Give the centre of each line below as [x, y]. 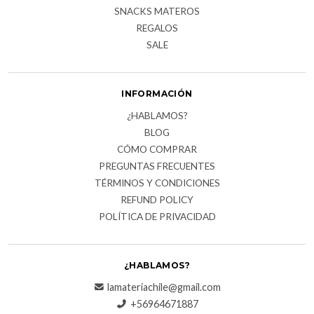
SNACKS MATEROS [157, 12]
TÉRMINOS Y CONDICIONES [157, 183]
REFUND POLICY [157, 200]
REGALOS [157, 28]
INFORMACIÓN [157, 94]
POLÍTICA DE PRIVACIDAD [157, 217]
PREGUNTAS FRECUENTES [157, 166]
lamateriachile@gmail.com [164, 287]
